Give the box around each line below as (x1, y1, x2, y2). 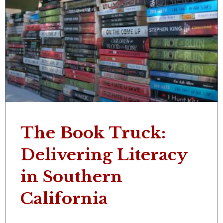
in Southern (20, 167, 122, 187)
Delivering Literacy (20, 145, 187, 165)
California (20, 189, 108, 209)
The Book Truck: (20, 123, 166, 143)
